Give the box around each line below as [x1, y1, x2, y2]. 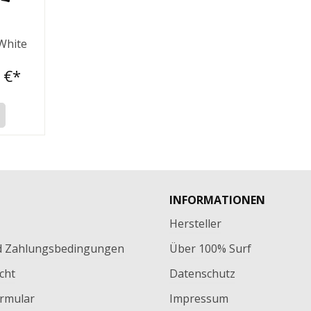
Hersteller [169, 216, 221, 232]
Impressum [169, 291, 228, 307]
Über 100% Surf [169, 241, 251, 257]
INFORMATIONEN [169, 192, 265, 208]
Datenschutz [169, 266, 235, 282]
